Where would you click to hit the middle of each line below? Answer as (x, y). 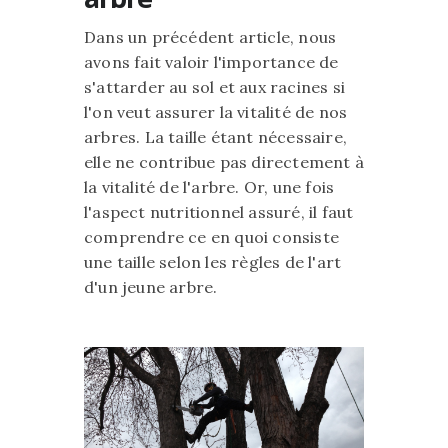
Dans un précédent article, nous (210, 37)
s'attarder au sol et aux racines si (214, 87)
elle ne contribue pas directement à (224, 162)
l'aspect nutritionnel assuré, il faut (219, 212)
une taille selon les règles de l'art (213, 262)
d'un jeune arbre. (151, 287)
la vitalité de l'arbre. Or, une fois (209, 187)
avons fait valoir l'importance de (211, 62)
